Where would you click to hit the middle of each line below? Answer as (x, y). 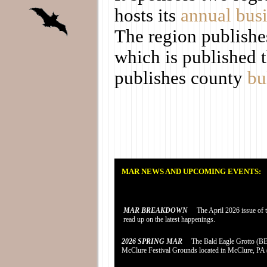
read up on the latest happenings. (169, 220)
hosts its (148, 16)
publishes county (181, 78)
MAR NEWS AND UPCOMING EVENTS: (191, 172)
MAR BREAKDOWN (156, 211)
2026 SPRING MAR (152, 242)
